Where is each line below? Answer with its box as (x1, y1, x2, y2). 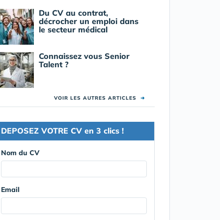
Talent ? (38, 59, 69, 69)
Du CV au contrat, (38, 7, 108, 18)
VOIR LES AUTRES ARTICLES (54, 94, 140, 101)
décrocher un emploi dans (38, 16, 138, 26)
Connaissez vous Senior (38, 51, 130, 61)
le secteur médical (38, 24, 108, 34)
